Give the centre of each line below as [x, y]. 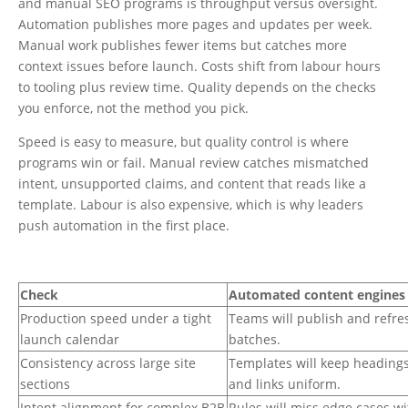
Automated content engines [317, 295]
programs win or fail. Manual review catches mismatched [194, 163]
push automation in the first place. [126, 225]
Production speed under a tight [116, 318]
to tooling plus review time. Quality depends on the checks [197, 87]
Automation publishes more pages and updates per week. [195, 24]
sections [45, 384]
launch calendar [70, 339]
